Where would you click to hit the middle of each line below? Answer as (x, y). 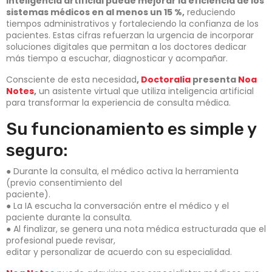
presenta (214, 80)
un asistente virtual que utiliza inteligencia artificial (145, 91)
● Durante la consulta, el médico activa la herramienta (122, 172)
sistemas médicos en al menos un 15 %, (95, 12)
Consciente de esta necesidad (71, 80)
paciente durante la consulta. (69, 218)
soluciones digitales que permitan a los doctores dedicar (126, 47)
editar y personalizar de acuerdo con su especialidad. (119, 252)
